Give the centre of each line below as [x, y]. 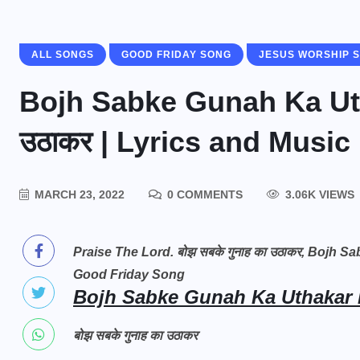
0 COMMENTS [203, 194]
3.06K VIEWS [318, 194]
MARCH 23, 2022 [78, 194]
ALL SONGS [63, 55]
